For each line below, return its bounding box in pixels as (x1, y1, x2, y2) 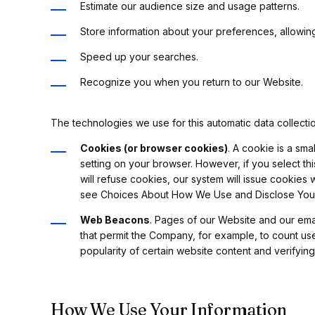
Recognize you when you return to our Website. (80, 76, 303, 88)
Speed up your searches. (80, 51, 198, 63)
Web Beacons (80, 214, 150, 226)
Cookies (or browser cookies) (80, 142, 228, 154)
